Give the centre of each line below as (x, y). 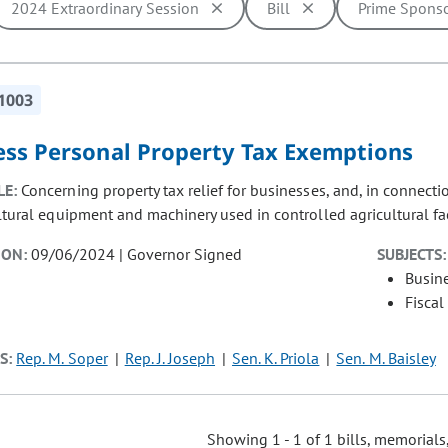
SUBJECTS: (411, 254)
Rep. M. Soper (62, 358)
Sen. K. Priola (276, 358)
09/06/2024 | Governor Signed (137, 254)
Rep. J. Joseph (170, 358)
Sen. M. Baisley (386, 358)
